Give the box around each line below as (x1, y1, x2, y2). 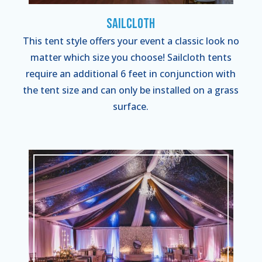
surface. (113, 99, 149, 113)
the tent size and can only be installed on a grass (23, 83, 239, 96)
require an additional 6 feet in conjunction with (26, 67, 236, 80)
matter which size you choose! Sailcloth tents (30, 50, 232, 64)
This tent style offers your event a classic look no (22, 34, 239, 47)
